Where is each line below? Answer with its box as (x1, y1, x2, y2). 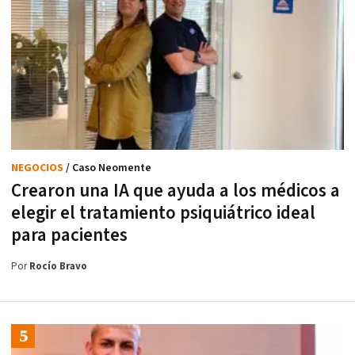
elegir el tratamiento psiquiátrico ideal (11, 200, 315, 225)
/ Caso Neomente (66, 160, 151, 175)
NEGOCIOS (11, 160, 66, 175)
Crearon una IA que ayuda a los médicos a (11, 178, 340, 203)
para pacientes (11, 223, 128, 247)
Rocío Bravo (29, 259, 87, 273)
